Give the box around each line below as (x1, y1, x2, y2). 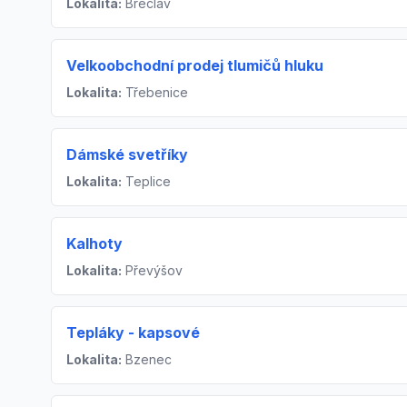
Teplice (122, 174, 171, 190)
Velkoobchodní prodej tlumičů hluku (66, 56, 323, 75)
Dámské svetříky (66, 145, 188, 164)
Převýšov (122, 263, 183, 279)
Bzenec (122, 352, 172, 368)
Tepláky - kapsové (66, 323, 200, 342)
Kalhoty (66, 234, 123, 253)
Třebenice (122, 84, 188, 101)
